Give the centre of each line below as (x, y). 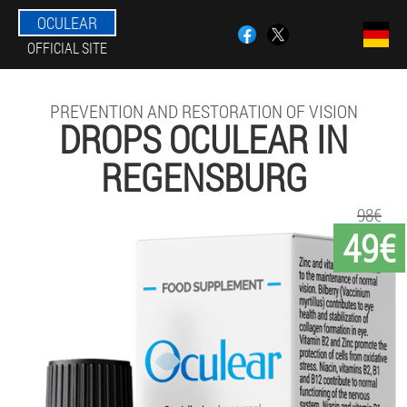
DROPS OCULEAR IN (203, 139)
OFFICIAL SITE (67, 48)
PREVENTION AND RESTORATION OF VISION (203, 111)
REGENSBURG (203, 177)
